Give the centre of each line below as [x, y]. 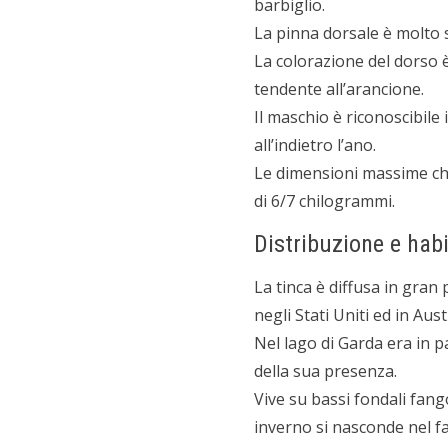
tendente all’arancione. [339, 89]
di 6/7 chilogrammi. [324, 201]
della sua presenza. [325, 371]
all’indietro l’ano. [315, 145]
